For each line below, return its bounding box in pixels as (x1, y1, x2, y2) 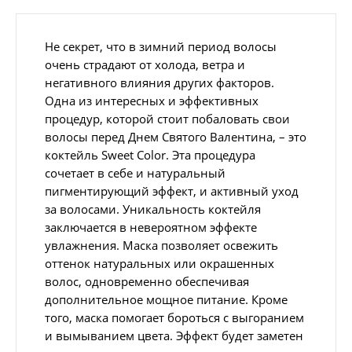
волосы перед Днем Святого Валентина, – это (45, 128, 306, 145)
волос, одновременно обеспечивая (45, 273, 249, 289)
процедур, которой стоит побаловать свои (45, 110, 290, 126)
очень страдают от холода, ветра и (45, 56, 245, 72)
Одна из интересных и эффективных (45, 92, 258, 108)
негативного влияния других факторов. (45, 74, 274, 90)
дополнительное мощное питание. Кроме (45, 291, 288, 307)
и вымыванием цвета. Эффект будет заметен (45, 327, 303, 343)
